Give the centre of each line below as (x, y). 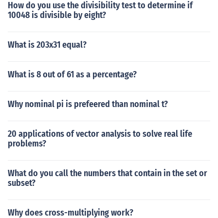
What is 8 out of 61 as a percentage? (72, 74)
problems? (27, 144)
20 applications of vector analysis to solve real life (100, 134)
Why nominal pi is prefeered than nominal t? (88, 104)
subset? (22, 183)
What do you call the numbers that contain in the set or (108, 173)
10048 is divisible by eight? (57, 15)
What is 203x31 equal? (47, 45)
